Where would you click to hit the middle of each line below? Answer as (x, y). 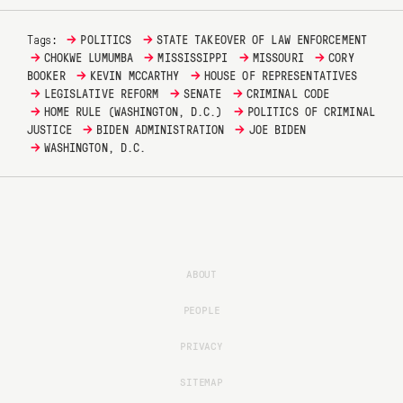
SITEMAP (201, 382)
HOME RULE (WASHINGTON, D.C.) (133, 112)
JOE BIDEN (278, 130)
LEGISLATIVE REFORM (101, 94)
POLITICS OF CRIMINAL (311, 112)
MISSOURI (278, 58)
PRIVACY (201, 346)
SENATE (202, 94)
